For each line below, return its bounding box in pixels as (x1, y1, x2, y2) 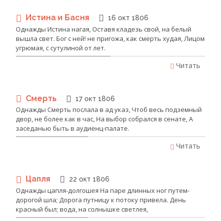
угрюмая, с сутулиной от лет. (16, 43, 106, 52)
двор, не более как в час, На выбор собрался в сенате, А (16, 114, 193, 124)
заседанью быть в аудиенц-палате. (16, 124, 129, 133)
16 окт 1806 (108, 14, 148, 22)
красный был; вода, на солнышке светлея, (16, 204, 148, 214)
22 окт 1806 (69, 175, 110, 184)
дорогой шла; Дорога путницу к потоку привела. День (16, 195, 186, 204)
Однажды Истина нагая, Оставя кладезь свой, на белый (16, 24, 191, 34)
